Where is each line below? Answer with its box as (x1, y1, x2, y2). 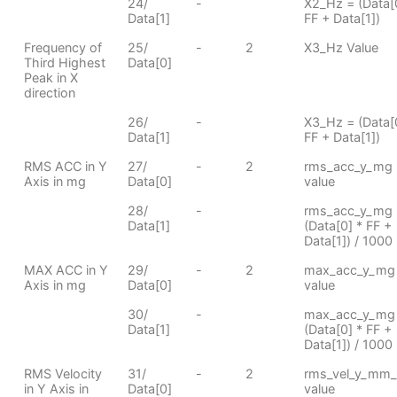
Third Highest (23, 54, 105, 70)
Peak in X (23, 69, 78, 85)
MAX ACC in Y (23, 261, 108, 277)
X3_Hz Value (303, 39, 378, 55)
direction (23, 84, 75, 100)
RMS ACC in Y (23, 158, 107, 174)
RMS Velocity (23, 365, 102, 381)
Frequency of (23, 39, 102, 55)
